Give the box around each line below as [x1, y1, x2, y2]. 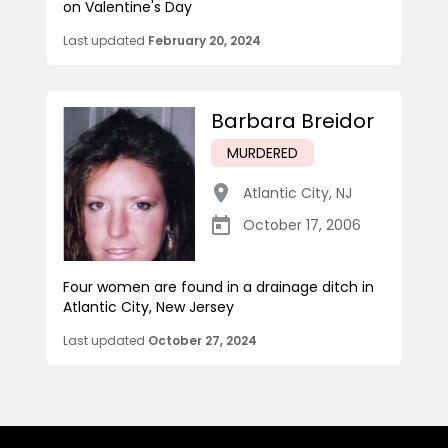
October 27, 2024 [148, 332, 257, 350]
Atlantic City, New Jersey [63, 297, 234, 318]
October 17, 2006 [243, 215, 361, 236]
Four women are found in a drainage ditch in [63, 277, 374, 298]
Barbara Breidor [211, 107, 374, 136]
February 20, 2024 [148, 32, 261, 50]
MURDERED [227, 143, 298, 164]
